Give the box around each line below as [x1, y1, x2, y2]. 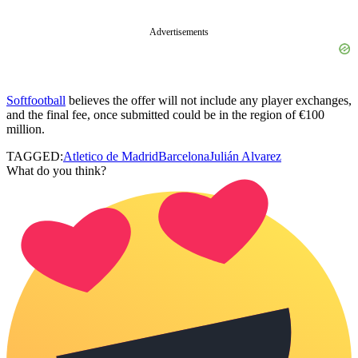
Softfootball [6, 93, 66, 107]
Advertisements [149, 26, 209, 38]
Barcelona [158, 149, 209, 163]
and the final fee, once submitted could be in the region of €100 [6, 107, 324, 121]
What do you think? [6, 163, 106, 177]
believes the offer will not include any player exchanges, [66, 93, 352, 107]
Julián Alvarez [209, 149, 281, 163]
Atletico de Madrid [63, 149, 158, 163]
